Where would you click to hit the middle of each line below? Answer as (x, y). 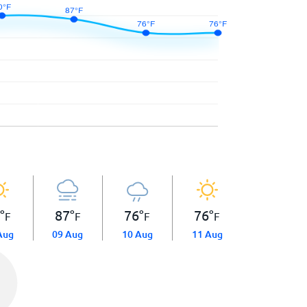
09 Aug (68, 234)
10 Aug (137, 234)
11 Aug (207, 234)
